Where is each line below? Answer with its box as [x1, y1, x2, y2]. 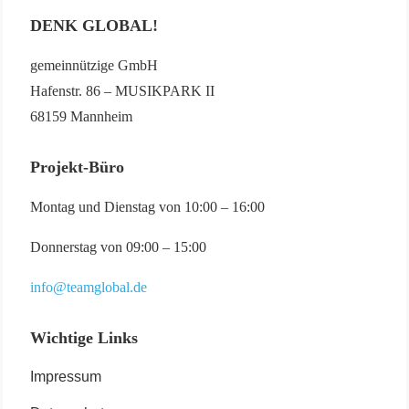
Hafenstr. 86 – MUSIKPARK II [30, 82, 215, 99]
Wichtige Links [30, 328, 138, 347]
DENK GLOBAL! [30, 16, 158, 35]
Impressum [30, 368, 101, 384]
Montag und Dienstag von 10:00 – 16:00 [30, 198, 265, 215]
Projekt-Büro [30, 157, 124, 176]
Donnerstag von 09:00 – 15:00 [30, 238, 206, 255]
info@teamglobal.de [30, 278, 147, 295]
